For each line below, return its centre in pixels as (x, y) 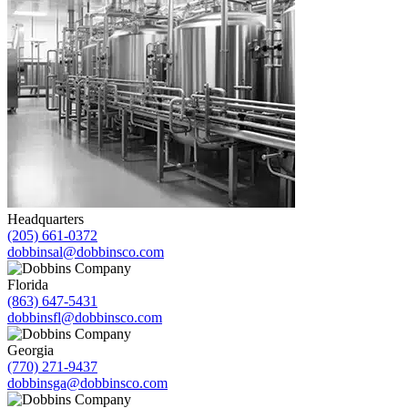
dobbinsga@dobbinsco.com (87, 382)
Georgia (31, 350)
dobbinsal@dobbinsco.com (86, 251)
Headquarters (46, 219)
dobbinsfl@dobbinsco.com (85, 317)
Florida (28, 284)
